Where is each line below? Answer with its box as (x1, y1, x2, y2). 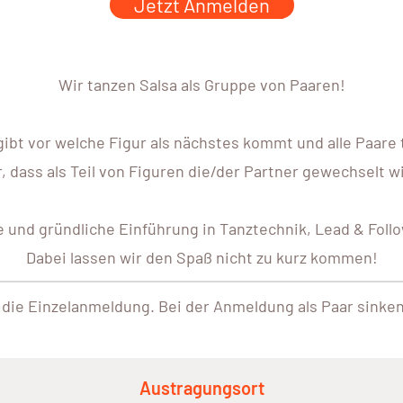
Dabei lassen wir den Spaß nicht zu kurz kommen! (25, 247, 378, 268)
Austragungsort (139, 377, 264, 399)
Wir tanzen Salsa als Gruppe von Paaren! (58, 75, 345, 95)
